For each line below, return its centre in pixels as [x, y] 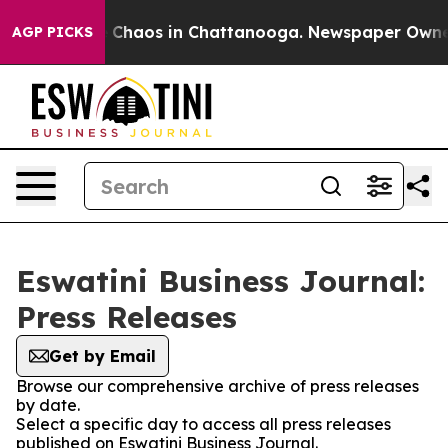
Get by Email [102, 356]
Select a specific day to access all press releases [203, 424]
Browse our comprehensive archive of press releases [217, 386]
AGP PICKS [52, 32]
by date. [48, 405]
